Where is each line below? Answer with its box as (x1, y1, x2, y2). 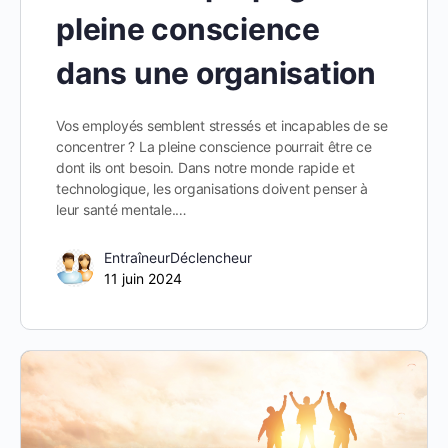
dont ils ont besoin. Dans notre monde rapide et (56, 159, 355, 177)
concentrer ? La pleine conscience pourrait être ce (56, 138, 373, 156)
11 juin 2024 (104, 270, 182, 288)
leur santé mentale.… (56, 201, 188, 219)
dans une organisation (56, 55, 376, 92)
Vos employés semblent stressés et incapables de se (56, 117, 389, 135)
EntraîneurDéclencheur (104, 249, 252, 267)
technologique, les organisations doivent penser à (56, 180, 369, 198)
